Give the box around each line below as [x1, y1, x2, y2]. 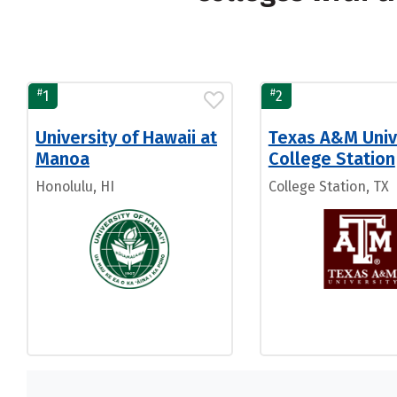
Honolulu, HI [35, 178, 114, 195]
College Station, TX [268, 178, 389, 195]
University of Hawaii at [35, 127, 217, 148]
